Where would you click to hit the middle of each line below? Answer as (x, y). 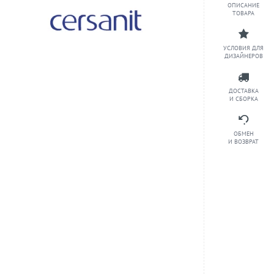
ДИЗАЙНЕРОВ (243, 56)
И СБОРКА (243, 99)
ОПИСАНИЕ (243, 5)
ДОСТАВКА (243, 91)
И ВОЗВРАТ (243, 142)
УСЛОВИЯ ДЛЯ (243, 48)
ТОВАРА (243, 13)
